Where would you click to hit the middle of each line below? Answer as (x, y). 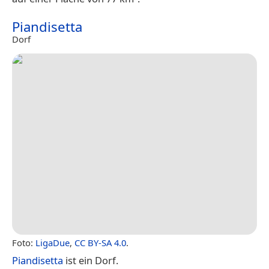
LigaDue (53, 243)
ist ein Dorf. (91, 261)
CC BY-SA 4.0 (100, 243)
